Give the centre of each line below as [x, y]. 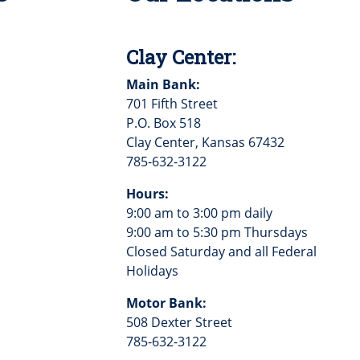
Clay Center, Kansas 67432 [205, 142]
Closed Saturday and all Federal [221, 251]
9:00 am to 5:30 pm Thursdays [217, 232]
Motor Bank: [166, 303]
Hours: [147, 193]
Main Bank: [163, 84]
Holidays [152, 270]
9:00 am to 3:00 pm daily [199, 213]
